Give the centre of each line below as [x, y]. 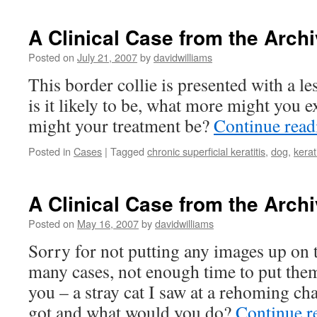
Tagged [127, 151]
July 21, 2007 [107, 57]
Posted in [50, 151]
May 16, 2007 [108, 223]
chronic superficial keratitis [206, 151]
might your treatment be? [121, 125]
